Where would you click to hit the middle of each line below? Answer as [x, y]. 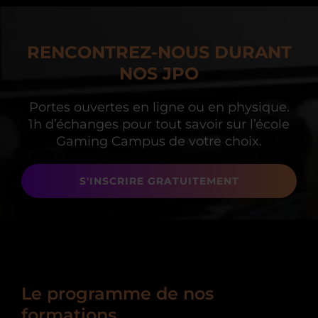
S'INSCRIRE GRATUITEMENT [159, 181]
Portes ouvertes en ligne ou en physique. [159, 108]
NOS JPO [159, 74]
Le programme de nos [117, 294]
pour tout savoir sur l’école [206, 125]
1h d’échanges [75, 125]
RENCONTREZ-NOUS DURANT [159, 53]
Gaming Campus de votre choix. [159, 142]
